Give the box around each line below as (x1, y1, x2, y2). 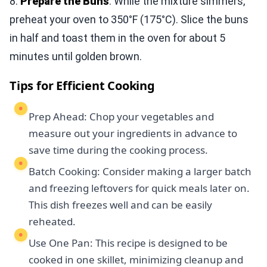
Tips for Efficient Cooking (10, 77, 155, 94)
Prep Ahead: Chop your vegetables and (29, 109, 214, 123)
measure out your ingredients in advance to (29, 126, 237, 140)
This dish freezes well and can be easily (29, 197, 212, 212)
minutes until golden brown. (10, 49, 142, 63)
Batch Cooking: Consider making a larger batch (29, 164, 252, 178)
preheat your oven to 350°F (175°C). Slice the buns (10, 13, 249, 26)
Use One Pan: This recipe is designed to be (29, 235, 228, 250)
